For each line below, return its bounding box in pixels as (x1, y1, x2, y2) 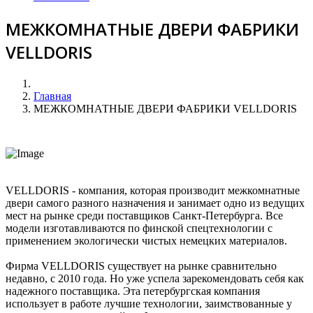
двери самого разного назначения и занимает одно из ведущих (6, 196, 305, 209)
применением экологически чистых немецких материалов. (6, 234, 287, 247)
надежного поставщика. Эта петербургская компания (6, 284, 260, 297)
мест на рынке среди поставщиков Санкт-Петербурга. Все (6, 209, 283, 221)
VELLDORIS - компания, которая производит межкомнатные (6, 184, 300, 196)
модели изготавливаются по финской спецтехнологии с (6, 221, 272, 234)
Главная (34, 89, 71, 102)
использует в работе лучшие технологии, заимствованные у (6, 297, 292, 310)
